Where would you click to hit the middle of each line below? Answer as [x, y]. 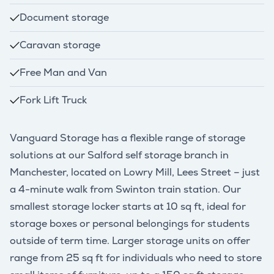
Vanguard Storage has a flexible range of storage [128, 138]
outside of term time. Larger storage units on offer [130, 240]
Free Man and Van [63, 72]
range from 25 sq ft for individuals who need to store [136, 257]
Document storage [64, 17]
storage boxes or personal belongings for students [130, 223]
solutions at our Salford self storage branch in [119, 155]
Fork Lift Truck [53, 100]
